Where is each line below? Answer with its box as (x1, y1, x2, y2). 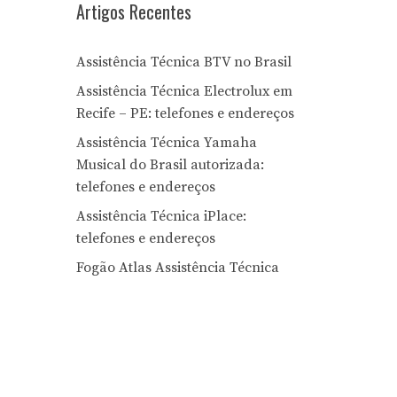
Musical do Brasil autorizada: (76, 156, 264, 174)
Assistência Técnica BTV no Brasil (76, 53, 292, 71)
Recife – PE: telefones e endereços (76, 105, 294, 122)
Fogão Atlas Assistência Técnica (76, 259, 279, 276)
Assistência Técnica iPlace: (76, 207, 246, 225)
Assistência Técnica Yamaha (76, 134, 257, 152)
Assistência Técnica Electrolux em (76, 82, 292, 100)
